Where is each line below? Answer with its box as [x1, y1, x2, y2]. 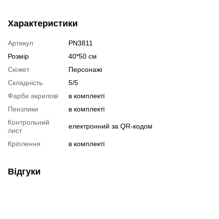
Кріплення [8, 139, 41, 148]
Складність [8, 78, 43, 87]
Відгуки [8, 166, 41, 176]
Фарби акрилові [8, 91, 58, 100]
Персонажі [68, 65, 102, 73]
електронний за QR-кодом [68, 122, 153, 130]
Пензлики [8, 105, 38, 113]
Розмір [8, 52, 29, 60]
